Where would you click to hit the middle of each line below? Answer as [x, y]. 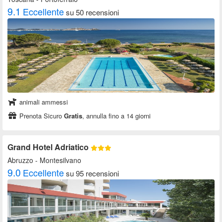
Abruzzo [20, 160]
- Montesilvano [57, 160]
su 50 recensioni [92, 12]
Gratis [73, 116]
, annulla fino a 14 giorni [116, 116]
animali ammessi [43, 102]
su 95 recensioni [92, 173]
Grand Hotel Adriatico [49, 147]
